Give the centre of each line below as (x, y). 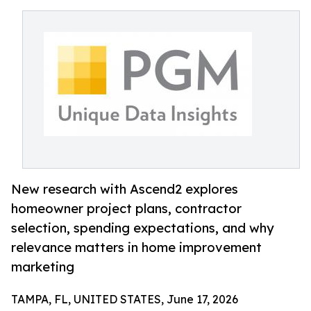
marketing (43, 267)
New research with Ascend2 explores (125, 189)
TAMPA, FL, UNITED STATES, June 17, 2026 (125, 300)
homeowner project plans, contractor (126, 209)
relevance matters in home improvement (136, 247)
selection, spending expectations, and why (143, 228)
